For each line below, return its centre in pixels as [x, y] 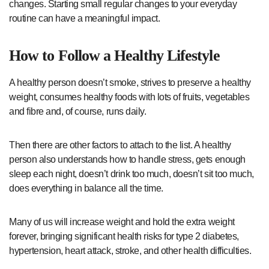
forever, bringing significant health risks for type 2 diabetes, [124, 237]
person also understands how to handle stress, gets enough [127, 160]
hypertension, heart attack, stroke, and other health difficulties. [131, 251]
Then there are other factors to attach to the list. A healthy [120, 145]
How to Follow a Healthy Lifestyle [114, 56]
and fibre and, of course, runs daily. [78, 112]
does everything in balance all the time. [87, 189]
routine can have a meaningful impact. [85, 19]
